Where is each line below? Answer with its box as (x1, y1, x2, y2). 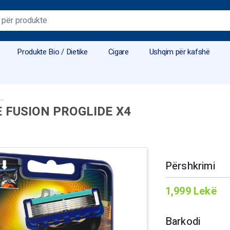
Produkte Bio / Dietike (17, 46, 88, 57)
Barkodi (165, 214, 201, 229)
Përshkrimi (165, 159, 215, 174)
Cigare (108, 46, 129, 57)
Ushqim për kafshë (149, 46, 210, 57)
